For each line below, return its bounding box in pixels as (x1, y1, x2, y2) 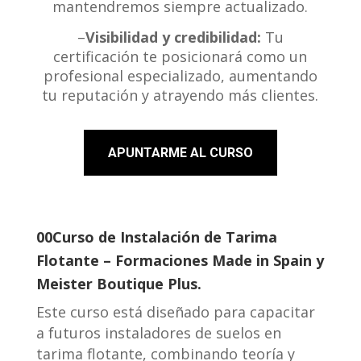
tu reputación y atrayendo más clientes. (42, 85, 319, 105)
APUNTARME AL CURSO (107, 144, 253, 160)
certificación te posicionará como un (53, 46, 308, 66)
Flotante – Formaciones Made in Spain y (36, 250, 325, 270)
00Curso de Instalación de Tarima (36, 226, 278, 247)
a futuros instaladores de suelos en (36, 322, 282, 342)
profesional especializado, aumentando (43, 65, 317, 85)
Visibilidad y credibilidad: (85, 27, 261, 47)
